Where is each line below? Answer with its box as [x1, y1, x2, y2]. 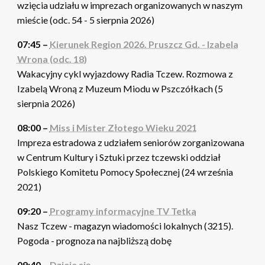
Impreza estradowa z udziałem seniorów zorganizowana [17, 137, 244, 148]
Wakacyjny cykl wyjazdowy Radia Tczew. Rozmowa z [17, 68, 233, 80]
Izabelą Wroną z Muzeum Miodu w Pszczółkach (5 [17, 83, 223, 95]
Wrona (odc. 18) [17, 53, 87, 65]
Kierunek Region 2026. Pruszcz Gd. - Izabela [49, 38, 238, 50]
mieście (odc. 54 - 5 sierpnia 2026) [17, 14, 154, 26]
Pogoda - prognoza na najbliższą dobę [17, 235, 172, 247]
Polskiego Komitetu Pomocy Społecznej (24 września [17, 166, 233, 178]
